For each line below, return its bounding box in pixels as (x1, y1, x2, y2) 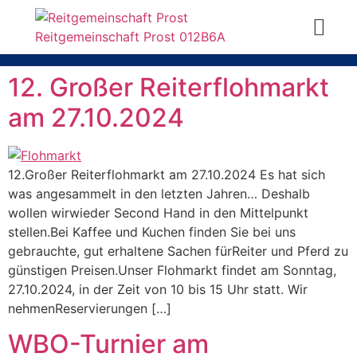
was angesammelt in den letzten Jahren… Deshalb (8, 186, 310, 202)
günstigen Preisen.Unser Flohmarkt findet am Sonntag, (8, 262, 336, 278)
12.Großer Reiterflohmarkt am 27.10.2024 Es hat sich (8, 167, 325, 182)
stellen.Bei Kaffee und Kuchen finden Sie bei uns (8, 224, 296, 240)
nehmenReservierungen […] (8, 300, 171, 316)
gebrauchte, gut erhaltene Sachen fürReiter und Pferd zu (8, 243, 348, 259)
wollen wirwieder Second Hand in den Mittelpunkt (8, 205, 308, 221)
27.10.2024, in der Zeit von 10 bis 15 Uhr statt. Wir (8, 281, 308, 297)
